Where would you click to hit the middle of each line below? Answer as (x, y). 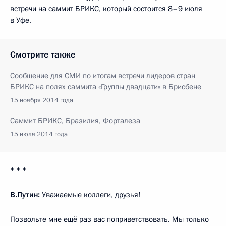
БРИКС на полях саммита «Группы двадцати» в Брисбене (106, 87)
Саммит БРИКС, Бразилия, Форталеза (75, 120)
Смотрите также (43, 54)
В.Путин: (25, 194)
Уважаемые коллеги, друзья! (90, 194)
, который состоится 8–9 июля (151, 8)
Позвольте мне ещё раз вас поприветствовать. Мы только (109, 219)
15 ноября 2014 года (42, 100)
